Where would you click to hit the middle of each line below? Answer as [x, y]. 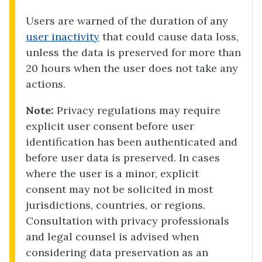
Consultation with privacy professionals [127, 221]
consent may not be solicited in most [119, 189]
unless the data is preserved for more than [133, 53]
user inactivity [63, 37]
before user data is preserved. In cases [123, 158]
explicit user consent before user [110, 126]
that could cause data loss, [169, 37]
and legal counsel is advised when [112, 237]
